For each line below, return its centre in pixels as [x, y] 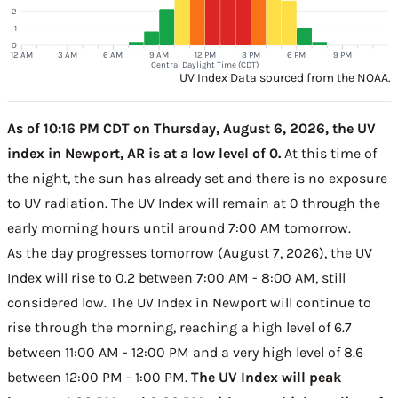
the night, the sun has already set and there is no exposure [197, 178]
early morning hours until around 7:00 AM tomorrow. [179, 228]
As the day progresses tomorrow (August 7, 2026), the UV [190, 253]
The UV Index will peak [266, 377]
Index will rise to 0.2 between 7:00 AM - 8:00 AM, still [176, 278]
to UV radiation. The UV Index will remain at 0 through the [194, 203]
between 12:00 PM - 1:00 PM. [99, 377]
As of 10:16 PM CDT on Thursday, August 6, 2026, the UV [191, 128]
